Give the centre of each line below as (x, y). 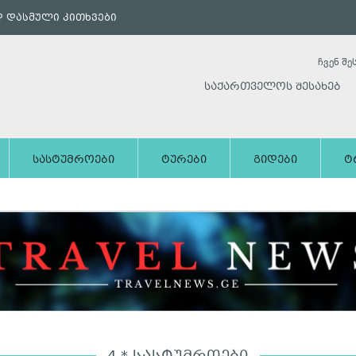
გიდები (275, 161)
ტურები (184, 161)
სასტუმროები (74, 161)
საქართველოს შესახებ (273, 87)
